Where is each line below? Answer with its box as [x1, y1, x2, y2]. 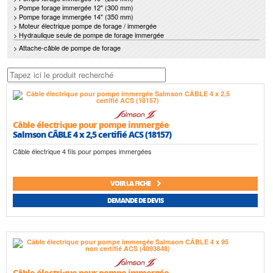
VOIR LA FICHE [110, 179, 152, 188]
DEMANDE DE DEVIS [107, 196, 163, 205]
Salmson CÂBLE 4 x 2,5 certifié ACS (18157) [13, 128, 171, 140]
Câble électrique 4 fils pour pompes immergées [13, 146, 152, 157]
